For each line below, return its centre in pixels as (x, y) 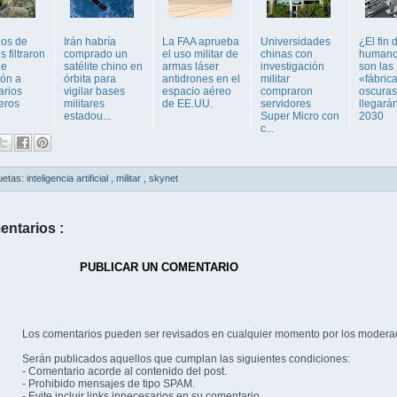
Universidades (296, 42)
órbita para (90, 79)
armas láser (191, 67)
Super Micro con (300, 117)
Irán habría (90, 42)
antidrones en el (201, 79)
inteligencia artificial (69, 179)
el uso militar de (200, 54)
